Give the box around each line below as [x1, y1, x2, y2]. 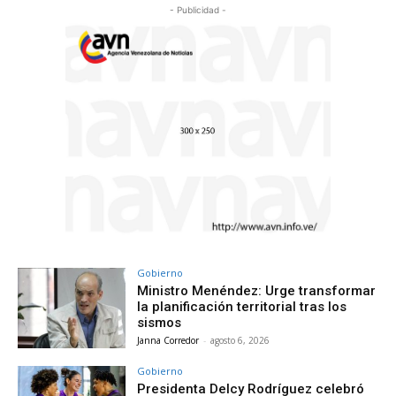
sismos [137, 314, 182, 331]
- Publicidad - [170, 4, 226, 16]
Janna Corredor [137, 333, 200, 346]
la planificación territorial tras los [137, 298, 347, 315]
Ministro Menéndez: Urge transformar [137, 282, 377, 299]
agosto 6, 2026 [210, 333, 270, 346]
